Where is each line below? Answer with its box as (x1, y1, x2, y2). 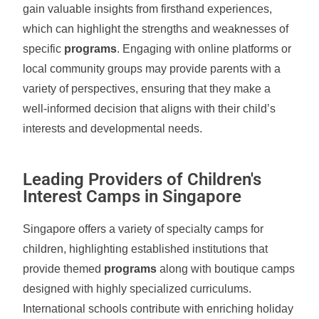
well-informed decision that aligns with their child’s (23, 103, 276, 115)
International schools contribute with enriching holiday (23, 303, 294, 315)
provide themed (23, 263, 105, 275)
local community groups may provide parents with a (23, 63, 281, 75)
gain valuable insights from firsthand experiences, (23, 3, 273, 15)
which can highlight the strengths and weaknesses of (23, 23, 289, 35)
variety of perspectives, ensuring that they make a (23, 83, 271, 95)
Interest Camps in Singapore (23, 187, 242, 206)
